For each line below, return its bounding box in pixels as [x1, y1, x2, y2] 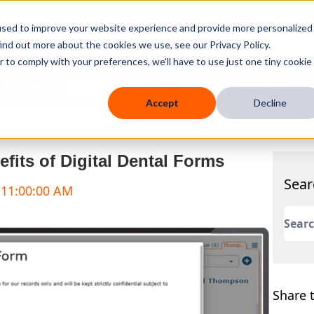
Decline [253, 97, 287, 109]
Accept [145, 97, 179, 109]
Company [177, 78, 228, 94]
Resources [254, 78, 310, 94]
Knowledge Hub [66, 78, 151, 94]
